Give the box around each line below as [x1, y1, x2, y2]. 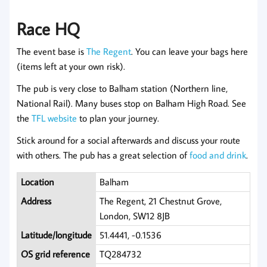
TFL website [32, 111, 77, 124]
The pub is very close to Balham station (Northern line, [17, 82, 228, 94]
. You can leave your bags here [131, 45, 248, 57]
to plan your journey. [77, 111, 159, 124]
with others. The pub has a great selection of [17, 148, 190, 161]
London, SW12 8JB [100, 209, 170, 222]
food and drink [190, 148, 246, 161]
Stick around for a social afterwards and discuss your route [17, 133, 240, 146]
